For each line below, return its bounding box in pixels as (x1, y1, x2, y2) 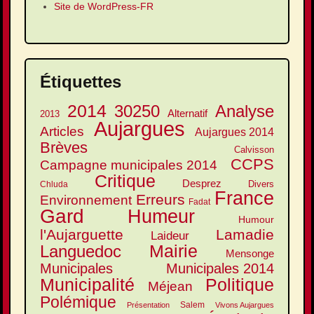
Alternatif (168, 107, 207, 120)
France (214, 188, 275, 210)
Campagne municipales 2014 (40, 158, 217, 173)
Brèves (40, 139, 88, 157)
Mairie (149, 241, 198, 261)
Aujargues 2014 (195, 126, 274, 139)
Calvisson (234, 144, 274, 156)
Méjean (147, 278, 193, 294)
